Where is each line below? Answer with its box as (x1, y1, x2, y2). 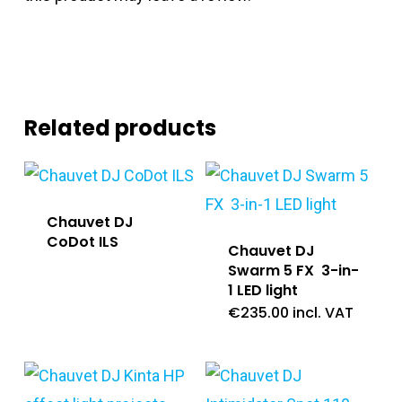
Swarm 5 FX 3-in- (227, 259, 359, 281)
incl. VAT (292, 301, 354, 323)
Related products (23, 112, 216, 143)
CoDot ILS (46, 231, 118, 252)
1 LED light (227, 279, 298, 301)
